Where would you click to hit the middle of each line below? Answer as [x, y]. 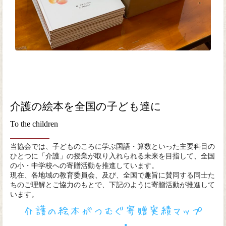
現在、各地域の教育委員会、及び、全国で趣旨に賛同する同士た [112, 175]
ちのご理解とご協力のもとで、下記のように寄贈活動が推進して [112, 185]
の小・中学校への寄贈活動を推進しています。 [84, 165]
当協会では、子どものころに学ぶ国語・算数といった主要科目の [112, 146]
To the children [34, 124]
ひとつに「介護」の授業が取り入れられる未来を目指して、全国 [112, 156]
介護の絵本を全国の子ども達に [86, 106]
